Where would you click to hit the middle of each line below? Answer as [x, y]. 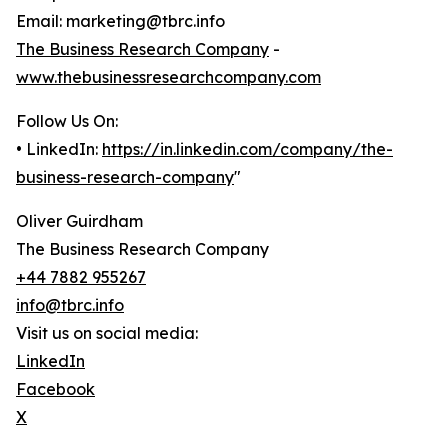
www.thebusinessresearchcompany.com [168, 77]
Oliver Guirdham [79, 221]
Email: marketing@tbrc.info [120, 21]
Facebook [55, 389]
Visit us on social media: [107, 333]
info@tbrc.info [70, 305]
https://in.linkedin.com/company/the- [247, 149]
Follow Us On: [67, 121]
